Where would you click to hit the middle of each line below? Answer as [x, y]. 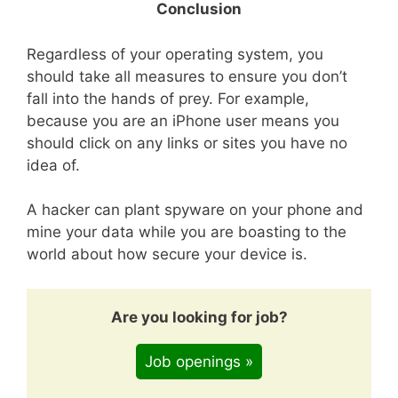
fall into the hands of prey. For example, [168, 98]
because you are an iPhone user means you [183, 120]
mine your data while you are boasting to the [187, 232]
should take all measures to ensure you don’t [187, 76]
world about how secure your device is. [167, 254]
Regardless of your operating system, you [175, 54]
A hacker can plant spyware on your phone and [195, 210]
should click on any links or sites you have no [187, 143]
